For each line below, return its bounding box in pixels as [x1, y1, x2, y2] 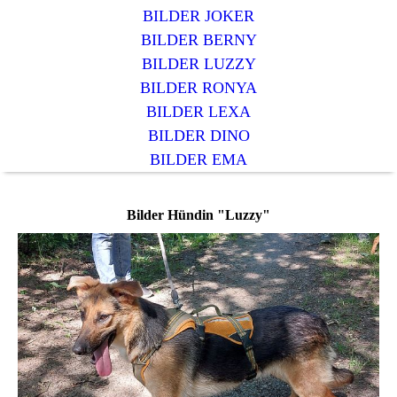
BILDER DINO [147, 126, 250, 144]
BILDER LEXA [146, 102, 251, 121]
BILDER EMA [150, 150, 247, 168]
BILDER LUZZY [141, 54, 256, 73]
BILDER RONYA [140, 78, 257, 97]
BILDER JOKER [143, 6, 254, 25]
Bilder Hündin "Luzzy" [127, 206, 270, 222]
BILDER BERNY [140, 30, 257, 49]
